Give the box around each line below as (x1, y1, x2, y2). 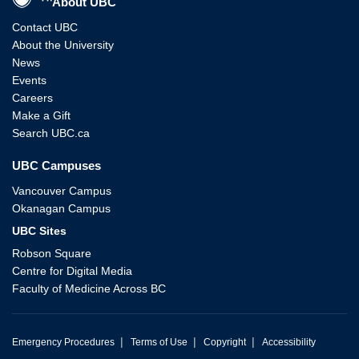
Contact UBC (12, 20, 78, 34)
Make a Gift (12, 108, 71, 122)
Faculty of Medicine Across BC (12, 281, 166, 295)
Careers (12, 91, 53, 104)
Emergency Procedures (12, 336, 115, 348)
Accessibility (262, 336, 316, 348)
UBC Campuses (12, 158, 101, 172)
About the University (12, 38, 114, 51)
